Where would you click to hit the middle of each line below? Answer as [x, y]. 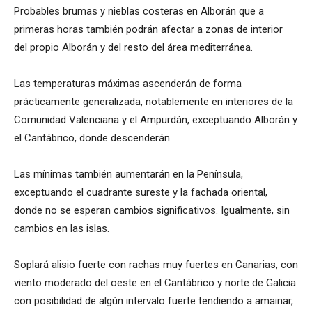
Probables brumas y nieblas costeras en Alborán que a [139, 11]
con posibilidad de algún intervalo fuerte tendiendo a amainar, [154, 301]
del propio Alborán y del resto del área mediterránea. [133, 48]
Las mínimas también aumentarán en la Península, [128, 174]
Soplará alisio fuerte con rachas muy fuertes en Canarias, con [156, 265]
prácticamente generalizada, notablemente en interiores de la [154, 102]
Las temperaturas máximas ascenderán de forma [128, 84]
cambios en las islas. [62, 229]
